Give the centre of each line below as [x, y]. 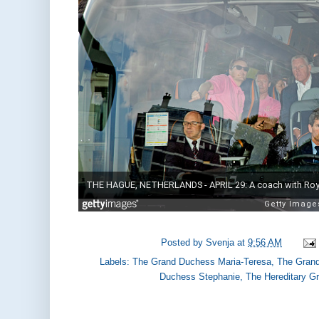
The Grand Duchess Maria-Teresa [202, 261]
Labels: [116, 261]
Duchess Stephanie [200, 276]
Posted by [184, 243]
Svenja [220, 243]
